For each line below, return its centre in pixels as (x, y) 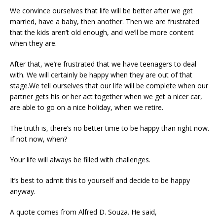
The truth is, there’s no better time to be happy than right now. (110, 128)
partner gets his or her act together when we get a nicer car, (106, 97)
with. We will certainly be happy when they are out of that (101, 75)
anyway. (23, 191)
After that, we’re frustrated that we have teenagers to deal (103, 64)
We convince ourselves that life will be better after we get (101, 11)
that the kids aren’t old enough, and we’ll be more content (102, 33)
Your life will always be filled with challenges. (80, 160)
